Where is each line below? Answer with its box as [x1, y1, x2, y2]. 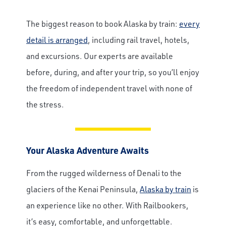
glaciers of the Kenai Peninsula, [26, 184, 140, 195]
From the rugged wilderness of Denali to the [26, 167, 182, 179]
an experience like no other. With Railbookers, [26, 200, 189, 211]
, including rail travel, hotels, [88, 34, 190, 45]
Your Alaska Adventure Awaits [26, 144, 149, 157]
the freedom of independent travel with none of [26, 83, 192, 94]
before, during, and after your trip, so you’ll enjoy [26, 67, 199, 78]
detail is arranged [26, 34, 88, 45]
